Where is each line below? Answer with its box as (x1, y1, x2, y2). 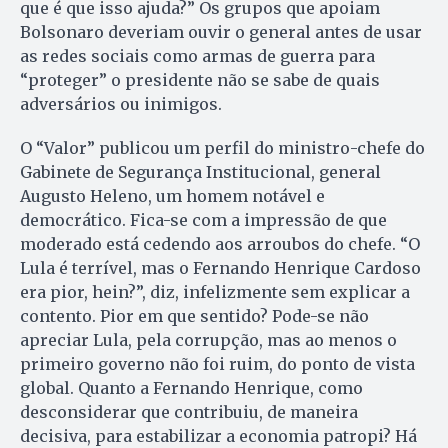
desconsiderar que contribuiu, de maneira (20, 402, 358, 423)
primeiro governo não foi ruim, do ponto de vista (20, 354, 415, 375)
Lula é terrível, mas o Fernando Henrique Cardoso (20, 258, 421, 279)
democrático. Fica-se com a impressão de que (20, 210, 387, 231)
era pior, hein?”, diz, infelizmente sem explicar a (20, 282, 410, 303)
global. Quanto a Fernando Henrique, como (20, 378, 363, 399)
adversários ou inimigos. (20, 94, 222, 115)
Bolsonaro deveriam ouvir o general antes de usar (20, 22, 422, 43)
